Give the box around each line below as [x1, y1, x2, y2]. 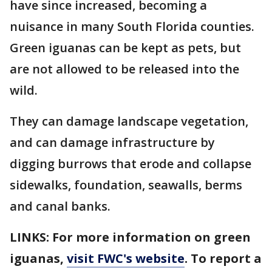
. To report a [185, 250, 262, 267]
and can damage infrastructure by [10, 134, 215, 151]
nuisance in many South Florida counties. [10, 18, 254, 35]
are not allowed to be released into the [10, 61, 239, 77]
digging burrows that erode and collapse [10, 155, 251, 172]
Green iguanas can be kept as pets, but [10, 39, 241, 56]
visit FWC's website [67, 250, 185, 267]
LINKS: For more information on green [10, 229, 251, 245]
